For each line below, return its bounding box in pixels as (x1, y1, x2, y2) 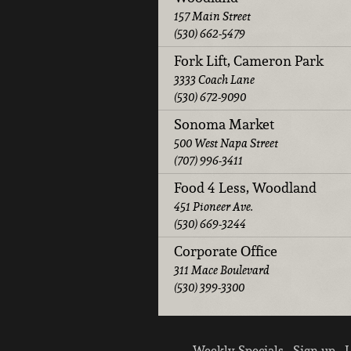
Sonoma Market (174, 114, 274, 133)
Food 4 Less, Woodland (174, 178, 317, 197)
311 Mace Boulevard (174, 262, 270, 277)
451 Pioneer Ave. (174, 198, 253, 214)
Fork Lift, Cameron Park (174, 51, 324, 70)
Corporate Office (174, 241, 277, 260)
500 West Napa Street (174, 135, 278, 150)
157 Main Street (174, 8, 251, 24)
